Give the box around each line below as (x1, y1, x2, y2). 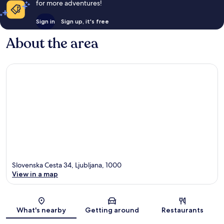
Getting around (84, 205, 139, 214)
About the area (6, 34, 98, 53)
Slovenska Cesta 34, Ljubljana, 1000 (12, 160, 121, 169)
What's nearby (16, 205, 66, 214)
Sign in (35, 17, 55, 25)
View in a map (12, 169, 58, 178)
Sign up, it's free (60, 17, 109, 25)
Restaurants (161, 205, 204, 214)
